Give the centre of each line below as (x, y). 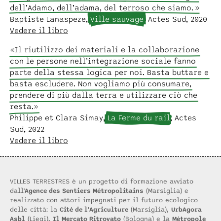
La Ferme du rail (139, 118)
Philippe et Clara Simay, (59, 118)
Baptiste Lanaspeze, (50, 19)
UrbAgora (186, 210)
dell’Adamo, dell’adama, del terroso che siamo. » (105, 8)
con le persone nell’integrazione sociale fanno (103, 61)
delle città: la (35, 210)
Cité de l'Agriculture (94, 210)
